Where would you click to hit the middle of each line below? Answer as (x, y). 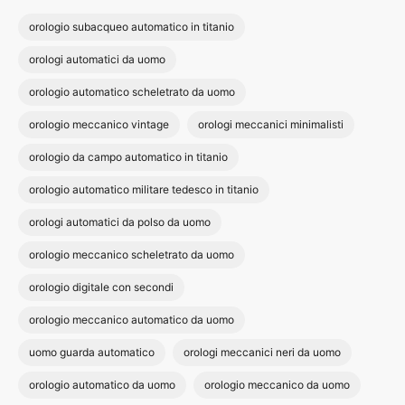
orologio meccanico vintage (99, 124)
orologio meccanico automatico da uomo (132, 320)
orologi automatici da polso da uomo (120, 222)
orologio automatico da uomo (102, 385)
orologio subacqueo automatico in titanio (132, 27)
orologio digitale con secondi (101, 287)
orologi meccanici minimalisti (271, 124)
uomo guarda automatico (92, 352)
